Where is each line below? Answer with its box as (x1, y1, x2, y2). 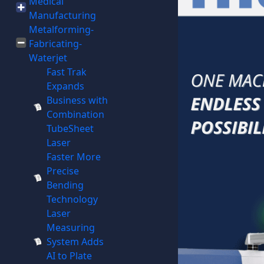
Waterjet (28, 51, 67, 64)
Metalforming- (28, 23, 94, 36)
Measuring (46, 221, 95, 234)
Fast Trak (46, 65, 87, 78)
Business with (46, 94, 108, 107)
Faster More (46, 150, 101, 163)
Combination (46, 108, 104, 121)
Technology (46, 193, 98, 206)
